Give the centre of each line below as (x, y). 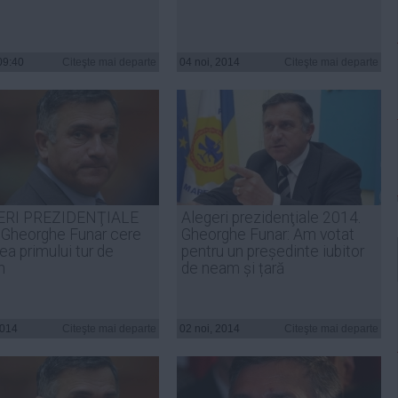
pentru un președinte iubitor (273, 251)
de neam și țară (233, 268)
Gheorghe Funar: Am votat (268, 235)
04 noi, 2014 (210, 62)
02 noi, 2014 (210, 329)
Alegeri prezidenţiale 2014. (271, 218)
